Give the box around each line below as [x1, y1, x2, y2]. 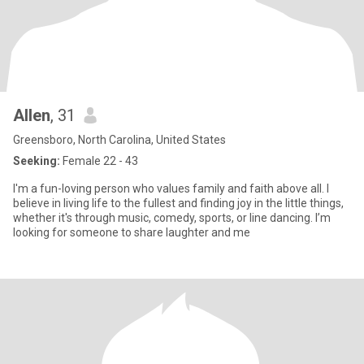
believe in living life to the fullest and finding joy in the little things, [13, 197, 344, 210]
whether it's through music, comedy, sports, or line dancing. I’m [13, 211, 331, 224]
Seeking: [13, 154, 60, 167]
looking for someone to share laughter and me [13, 226, 250, 239]
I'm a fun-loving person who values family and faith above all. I [13, 182, 329, 195]
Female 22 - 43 [60, 154, 138, 167]
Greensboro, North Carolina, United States [13, 133, 226, 146]
